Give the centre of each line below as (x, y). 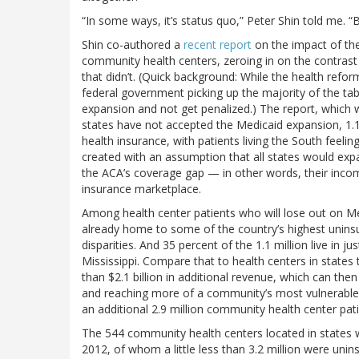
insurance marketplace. (141, 189)
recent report (218, 45)
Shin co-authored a (133, 45)
